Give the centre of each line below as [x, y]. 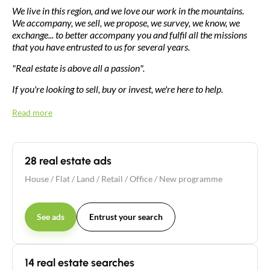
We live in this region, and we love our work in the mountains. [128, 10]
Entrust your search [126, 216]
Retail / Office [127, 178]
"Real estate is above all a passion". [78, 67]
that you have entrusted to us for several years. [101, 46]
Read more [32, 112]
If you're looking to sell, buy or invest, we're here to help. [118, 89]
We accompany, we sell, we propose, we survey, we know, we [126, 22]
